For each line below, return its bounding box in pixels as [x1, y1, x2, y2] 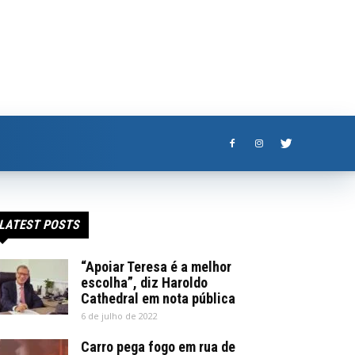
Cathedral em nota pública [81, 290, 235, 307]
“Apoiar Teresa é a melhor [81, 258, 231, 275]
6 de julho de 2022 [81, 310, 158, 322]
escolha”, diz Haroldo [81, 274, 208, 291]
